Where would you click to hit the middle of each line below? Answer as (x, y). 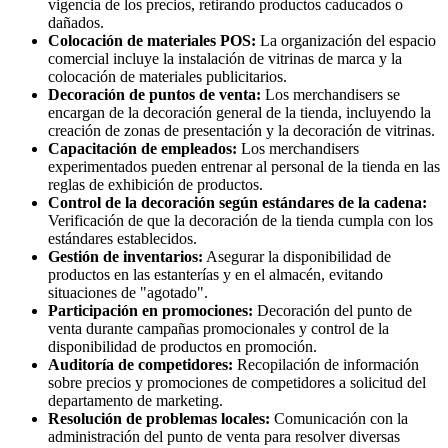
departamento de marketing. (135, 401)
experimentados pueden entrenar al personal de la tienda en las (244, 167)
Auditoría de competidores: (140, 365)
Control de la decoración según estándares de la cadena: (237, 203)
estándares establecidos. (122, 239)
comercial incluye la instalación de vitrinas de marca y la (225, 59)
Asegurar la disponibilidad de (297, 257)
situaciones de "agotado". (128, 293)
